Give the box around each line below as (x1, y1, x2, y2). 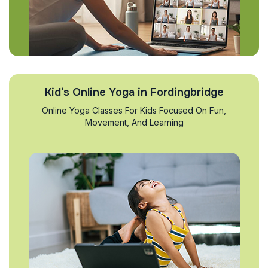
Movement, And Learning (84, 117, 184, 127)
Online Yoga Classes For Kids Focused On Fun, (42, 105, 226, 115)
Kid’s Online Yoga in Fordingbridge (44, 86, 224, 99)
